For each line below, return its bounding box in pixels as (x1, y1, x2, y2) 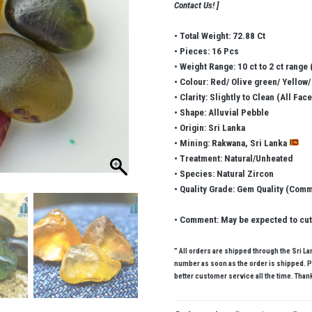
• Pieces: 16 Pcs (174, 45, 240, 56)
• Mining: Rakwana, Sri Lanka (174, 137, 290, 148)
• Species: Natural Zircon (174, 168, 274, 179)
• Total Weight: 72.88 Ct (174, 30, 266, 41)
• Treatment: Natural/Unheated (174, 153, 294, 164)
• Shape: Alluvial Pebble (174, 107, 270, 118)
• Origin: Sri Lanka (174, 122, 246, 133)
